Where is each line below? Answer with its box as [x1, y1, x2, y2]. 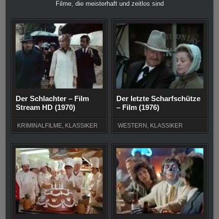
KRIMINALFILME [17, 122, 63, 130]
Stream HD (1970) [16, 103, 76, 112]
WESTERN [118, 122, 148, 130]
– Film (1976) [116, 103, 160, 112]
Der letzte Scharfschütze [116, 94, 201, 103]
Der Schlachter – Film [16, 94, 89, 103]
